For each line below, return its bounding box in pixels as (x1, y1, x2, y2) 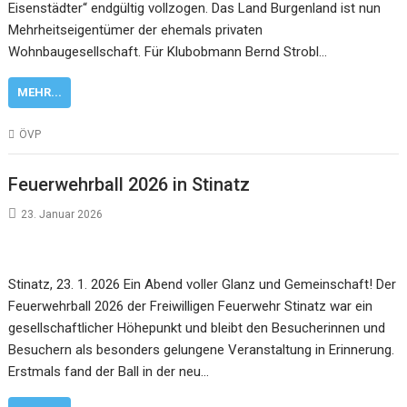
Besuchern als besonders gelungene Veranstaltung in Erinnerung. (8, 341, 395, 358)
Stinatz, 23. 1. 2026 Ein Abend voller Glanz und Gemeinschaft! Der (8, 275, 397, 293)
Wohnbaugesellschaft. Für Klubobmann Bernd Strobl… (8, 44, 328, 60)
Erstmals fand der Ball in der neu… (8, 362, 210, 380)
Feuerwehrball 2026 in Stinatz (8, 173, 251, 195)
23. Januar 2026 (21, 207, 104, 221)
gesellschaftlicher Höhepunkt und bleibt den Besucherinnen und (8, 319, 386, 336)
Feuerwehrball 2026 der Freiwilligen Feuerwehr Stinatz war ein (8, 297, 373, 314)
